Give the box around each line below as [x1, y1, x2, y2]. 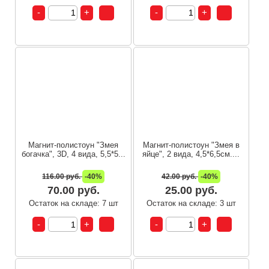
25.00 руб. [165, 184, 217, 197]
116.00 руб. [42, 172, 83, 181]
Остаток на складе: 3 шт [146, 199, 236, 208]
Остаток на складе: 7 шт [28, 199, 118, 208]
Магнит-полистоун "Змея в [142, 141, 240, 150]
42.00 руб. [162, 172, 199, 181]
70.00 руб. [47, 184, 100, 197]
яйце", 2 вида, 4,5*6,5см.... [142, 150, 240, 159]
